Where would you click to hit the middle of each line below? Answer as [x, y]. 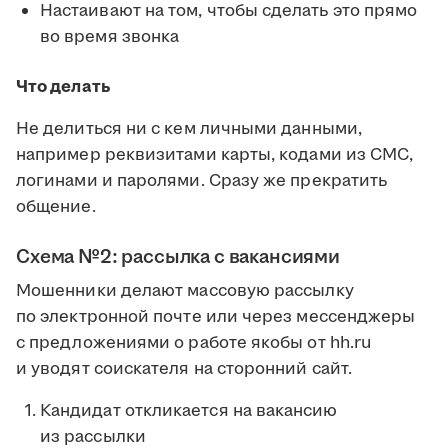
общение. [56, 207]
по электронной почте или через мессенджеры [216, 317]
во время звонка [110, 37]
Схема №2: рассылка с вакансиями [178, 257]
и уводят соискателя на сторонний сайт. [184, 369]
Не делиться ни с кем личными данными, [189, 129]
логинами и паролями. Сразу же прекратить [202, 181]
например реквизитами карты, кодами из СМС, [215, 155]
